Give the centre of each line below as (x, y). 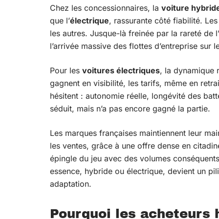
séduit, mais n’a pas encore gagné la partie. (130, 109)
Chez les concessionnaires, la (106, 8)
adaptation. (71, 184)
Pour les (66, 70)
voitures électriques (121, 70)
